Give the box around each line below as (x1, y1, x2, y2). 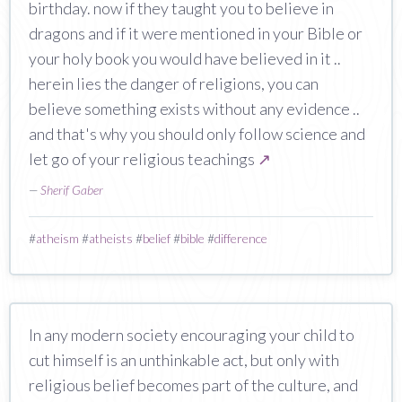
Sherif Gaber (40, 181, 103, 197)
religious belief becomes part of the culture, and (29, 374, 358, 395)
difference (214, 230, 267, 246)
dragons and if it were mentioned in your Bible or (29, 22, 363, 43)
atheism (36, 230, 79, 246)
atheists (89, 230, 133, 246)
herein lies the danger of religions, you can (29, 73, 319, 93)
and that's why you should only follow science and (29, 123, 365, 144)
